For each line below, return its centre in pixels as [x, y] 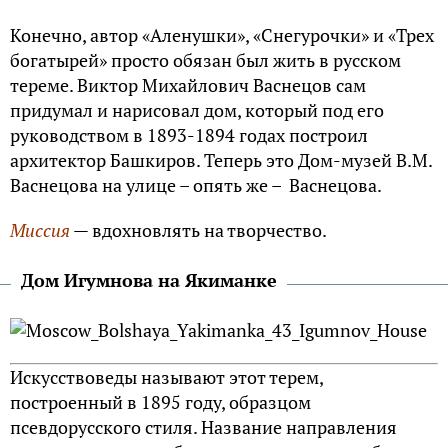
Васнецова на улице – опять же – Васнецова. [196, 184]
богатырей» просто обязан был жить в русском [205, 59]
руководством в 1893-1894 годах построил [189, 134]
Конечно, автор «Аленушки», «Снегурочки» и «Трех [222, 34]
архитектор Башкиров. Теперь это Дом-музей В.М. [221, 159]
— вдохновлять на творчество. [198, 229]
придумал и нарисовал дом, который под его [197, 109]
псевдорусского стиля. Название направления [203, 426]
